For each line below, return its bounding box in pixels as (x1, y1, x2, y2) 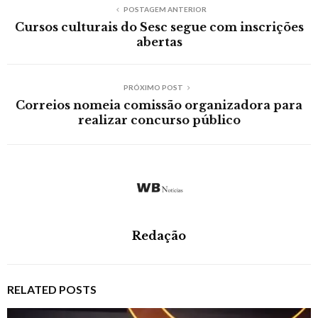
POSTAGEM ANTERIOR (123, 4, 207, 13)
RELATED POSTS (7, 282, 97, 296)
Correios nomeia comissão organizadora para (16, 97, 302, 112)
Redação (132, 228, 186, 243)
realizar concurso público (77, 112, 241, 127)
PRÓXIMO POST (124, 82, 183, 92)
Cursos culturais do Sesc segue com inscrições (14, 19, 304, 34)
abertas (136, 34, 182, 49)
